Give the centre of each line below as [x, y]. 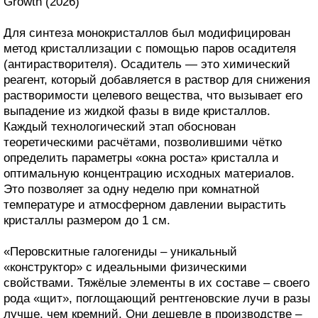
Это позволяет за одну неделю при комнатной [132, 189]
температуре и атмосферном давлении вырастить [145, 204]
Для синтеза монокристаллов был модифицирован [147, 33]
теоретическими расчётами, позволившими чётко [143, 142]
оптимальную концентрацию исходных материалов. [149, 173]
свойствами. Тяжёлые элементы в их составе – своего [157, 283]
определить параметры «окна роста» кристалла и [141, 158]
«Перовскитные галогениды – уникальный [120, 251]
